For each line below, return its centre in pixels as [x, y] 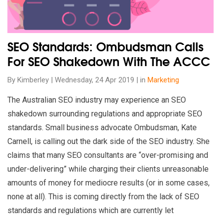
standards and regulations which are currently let [91, 210]
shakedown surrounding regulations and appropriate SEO [105, 114]
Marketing [163, 80]
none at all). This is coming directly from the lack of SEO [103, 197]
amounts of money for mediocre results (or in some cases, [109, 183]
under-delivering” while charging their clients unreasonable [108, 169]
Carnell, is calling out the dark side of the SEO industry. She [109, 141]
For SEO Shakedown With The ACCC [109, 63]
